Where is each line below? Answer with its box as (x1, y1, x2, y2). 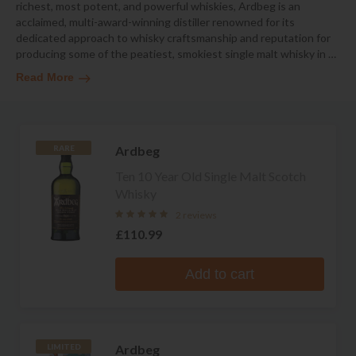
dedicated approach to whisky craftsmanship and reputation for (16, 31, 331, 45)
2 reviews (176, 208, 217, 221)
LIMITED (46, 342, 81, 352)
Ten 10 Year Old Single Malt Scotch (115, 168, 306, 184)
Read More (16, 71, 74, 84)
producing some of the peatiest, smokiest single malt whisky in (16, 47, 328, 61)
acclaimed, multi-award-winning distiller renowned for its (16, 15, 295, 29)
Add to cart (185, 265, 254, 282)
